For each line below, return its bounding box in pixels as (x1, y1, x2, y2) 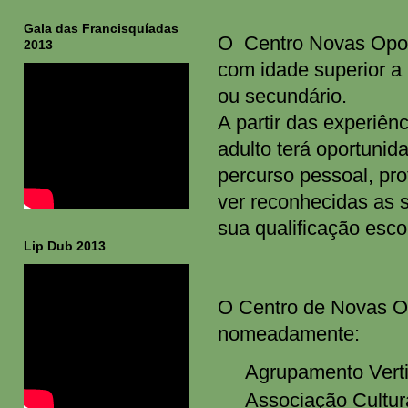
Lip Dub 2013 (24, 239, 106, 253)
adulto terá (217, 138, 316, 160)
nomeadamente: (217, 322, 360, 345)
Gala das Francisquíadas (24, 21, 178, 36)
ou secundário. (217, 85, 347, 107)
